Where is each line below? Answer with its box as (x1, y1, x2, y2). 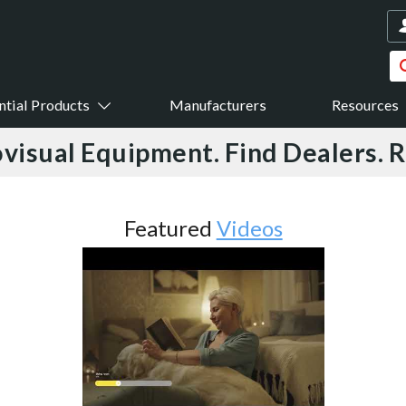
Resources (332, 96, 400, 114)
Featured (123, 215, 217, 241)
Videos (216, 215, 283, 241)
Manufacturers (169, 96, 267, 114)
